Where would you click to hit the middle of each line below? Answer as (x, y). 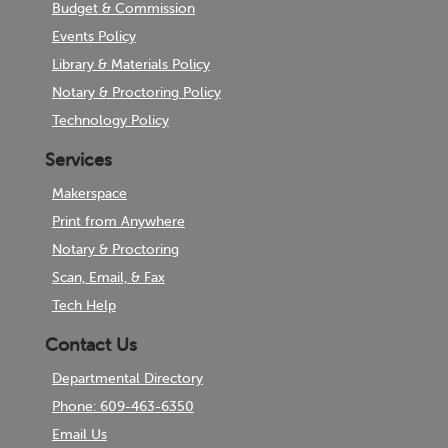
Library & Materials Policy (130, 64)
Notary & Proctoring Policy (136, 92)
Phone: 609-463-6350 (122, 406)
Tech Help (83, 305)
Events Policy (93, 36)
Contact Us (90, 345)
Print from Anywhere (118, 221)
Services (78, 160)
